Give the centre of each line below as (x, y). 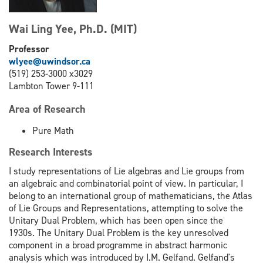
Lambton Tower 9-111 (51, 86)
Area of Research (48, 109)
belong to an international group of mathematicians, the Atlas (131, 195)
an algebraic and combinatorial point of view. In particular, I (126, 183)
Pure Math (53, 131)
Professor (29, 49)
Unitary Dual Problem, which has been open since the (116, 220)
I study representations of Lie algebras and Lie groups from (127, 171)
